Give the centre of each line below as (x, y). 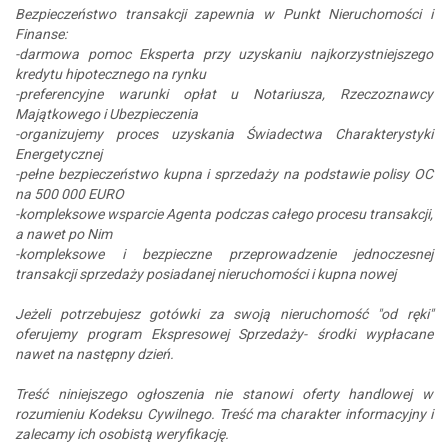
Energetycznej (58, 153)
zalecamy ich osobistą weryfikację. (122, 433)
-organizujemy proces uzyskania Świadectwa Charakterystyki (224, 133)
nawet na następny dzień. (94, 353)
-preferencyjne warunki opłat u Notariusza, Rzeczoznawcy (224, 93)
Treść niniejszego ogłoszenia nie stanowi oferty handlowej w (224, 393)
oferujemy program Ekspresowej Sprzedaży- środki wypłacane (224, 333)
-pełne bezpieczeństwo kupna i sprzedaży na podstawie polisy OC (224, 173)
